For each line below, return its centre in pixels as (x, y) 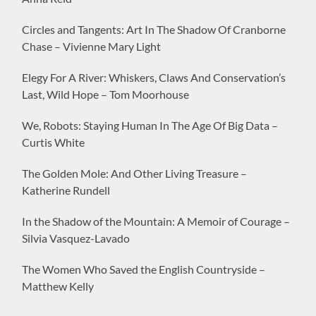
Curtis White (54, 142)
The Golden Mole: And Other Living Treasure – (135, 173)
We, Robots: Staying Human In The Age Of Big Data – (150, 125)
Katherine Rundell (66, 190)
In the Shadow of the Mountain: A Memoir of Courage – (156, 221)
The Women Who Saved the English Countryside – (144, 269)
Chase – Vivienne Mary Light (92, 46)
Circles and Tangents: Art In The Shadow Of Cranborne (154, 29)
